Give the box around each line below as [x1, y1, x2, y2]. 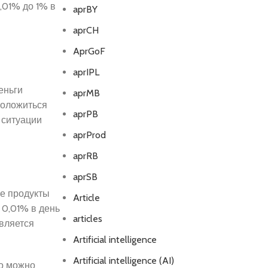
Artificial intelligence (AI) [72, 255, 174, 266]
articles [72, 213, 102, 224]
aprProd [72, 129, 106, 141]
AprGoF [72, 45, 105, 57]
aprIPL [72, 66, 99, 78]
